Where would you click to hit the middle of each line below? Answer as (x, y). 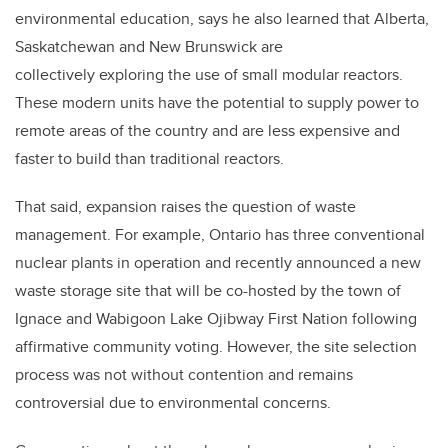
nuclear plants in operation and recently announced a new (218, 263)
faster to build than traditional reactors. (149, 159)
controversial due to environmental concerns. (173, 403)
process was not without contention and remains (184, 375)
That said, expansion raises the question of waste (185, 207)
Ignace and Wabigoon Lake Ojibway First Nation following (216, 319)
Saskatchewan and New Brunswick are (149, 47)
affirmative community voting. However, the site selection (216, 347)
